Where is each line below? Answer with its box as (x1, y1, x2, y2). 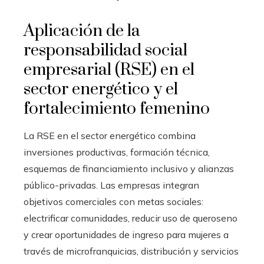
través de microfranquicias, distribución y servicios (24, 245, 239, 258)
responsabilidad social (24, 40, 187, 61)
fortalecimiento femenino (24, 98, 210, 120)
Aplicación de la (24, 21, 140, 42)
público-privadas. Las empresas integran (24, 179, 199, 192)
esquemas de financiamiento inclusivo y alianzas (24, 163, 234, 175)
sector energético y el (24, 79, 178, 100)
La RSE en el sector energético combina (24, 130, 196, 142)
